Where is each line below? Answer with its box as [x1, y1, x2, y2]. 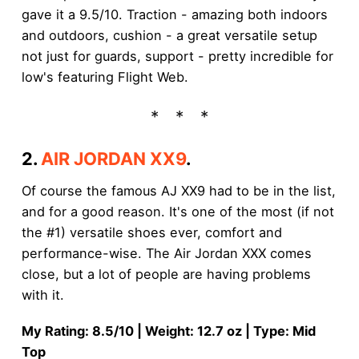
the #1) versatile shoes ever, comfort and [21, 224, 282, 241]
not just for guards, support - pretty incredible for [21, 48, 333, 65]
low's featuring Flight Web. [21, 69, 188, 86]
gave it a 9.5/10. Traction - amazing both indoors [21, 6, 328, 23]
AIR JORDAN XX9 [40, 147, 186, 169]
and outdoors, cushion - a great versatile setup [21, 27, 317, 44]
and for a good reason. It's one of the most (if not [21, 204, 334, 220]
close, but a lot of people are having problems [21, 266, 311, 283]
